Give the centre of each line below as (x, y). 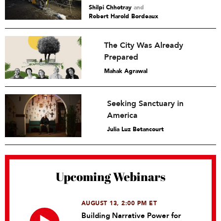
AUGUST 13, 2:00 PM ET (119, 203)
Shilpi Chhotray (110, 7)
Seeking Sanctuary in (145, 104)
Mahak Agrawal (126, 71)
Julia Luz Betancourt (135, 129)
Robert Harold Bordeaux (124, 16)
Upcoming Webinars (110, 177)
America (122, 115)
